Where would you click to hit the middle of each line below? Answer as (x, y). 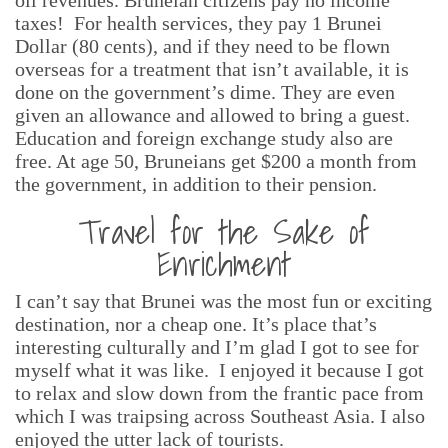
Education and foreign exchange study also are (204, 138)
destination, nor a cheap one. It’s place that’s (196, 324)
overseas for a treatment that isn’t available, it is (212, 69)
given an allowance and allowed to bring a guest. (212, 115)
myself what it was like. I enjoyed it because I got (219, 370)
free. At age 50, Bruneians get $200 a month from (216, 161)
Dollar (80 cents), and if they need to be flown (202, 46)
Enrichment (224, 263)
